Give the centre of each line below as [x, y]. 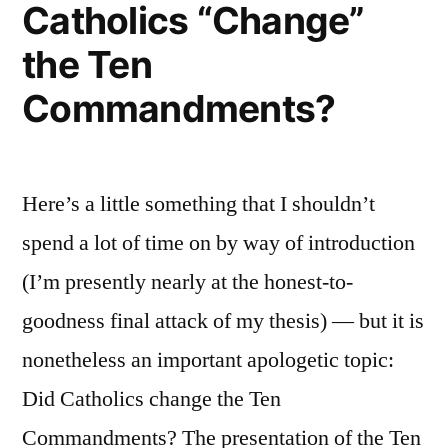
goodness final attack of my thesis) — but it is [223, 321]
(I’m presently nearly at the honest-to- [187, 282]
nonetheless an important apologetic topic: [208, 360]
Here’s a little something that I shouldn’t [198, 204]
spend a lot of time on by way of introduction [218, 243]
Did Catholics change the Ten [151, 399]
